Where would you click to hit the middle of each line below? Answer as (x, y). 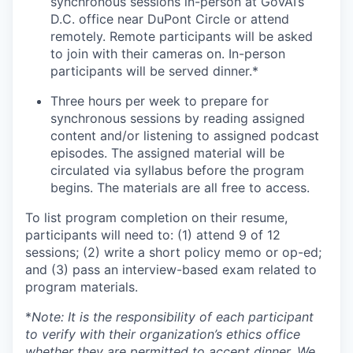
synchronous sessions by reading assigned (178, 118)
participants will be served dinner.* (154, 71)
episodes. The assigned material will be (167, 152)
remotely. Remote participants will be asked (182, 36)
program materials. (82, 286)
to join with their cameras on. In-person (168, 53)
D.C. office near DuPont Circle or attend (170, 19)
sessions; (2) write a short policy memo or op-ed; (173, 252)
